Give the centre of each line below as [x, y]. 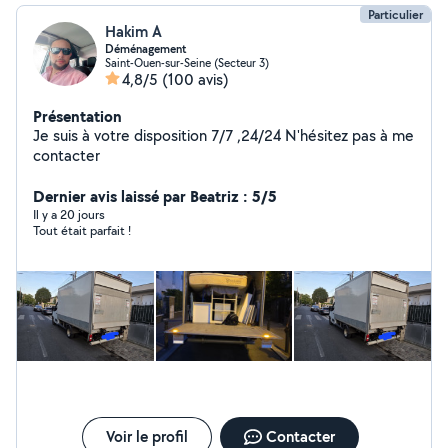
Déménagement [146, 49]
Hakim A [133, 31]
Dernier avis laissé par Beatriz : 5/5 [155, 196]
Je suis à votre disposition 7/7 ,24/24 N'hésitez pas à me [159, 135]
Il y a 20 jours [69, 214]
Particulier [395, 14]
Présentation [77, 116]
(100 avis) [195, 79]
